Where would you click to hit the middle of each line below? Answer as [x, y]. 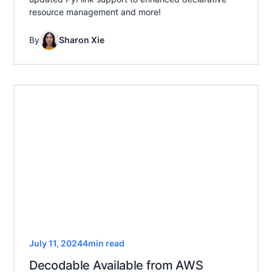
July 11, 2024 [56, 243]
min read [106, 243]
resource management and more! [95, 12]
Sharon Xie [81, 40]
